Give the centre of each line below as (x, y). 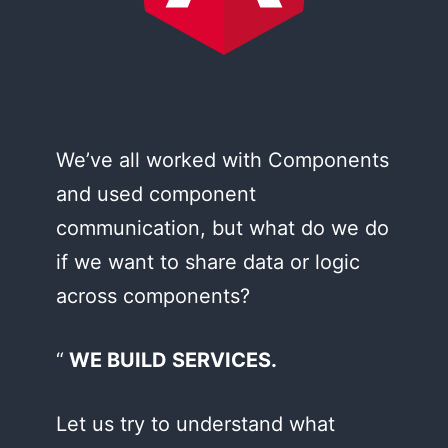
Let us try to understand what (195, 424)
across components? (153, 296)
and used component (156, 194)
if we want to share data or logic (208, 262)
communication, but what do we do (222, 228)
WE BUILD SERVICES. (172, 360)
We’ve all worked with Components (222, 160)
